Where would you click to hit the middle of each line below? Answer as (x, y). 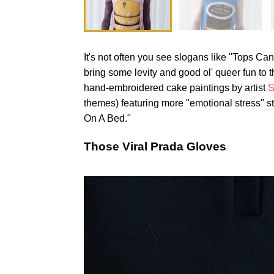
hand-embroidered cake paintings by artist (176, 88)
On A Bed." (107, 119)
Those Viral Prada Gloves (155, 147)
